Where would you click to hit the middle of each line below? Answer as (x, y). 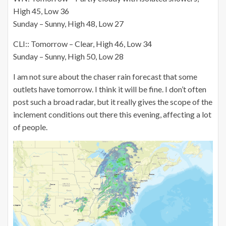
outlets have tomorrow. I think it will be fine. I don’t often (110, 89)
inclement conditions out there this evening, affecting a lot (112, 114)
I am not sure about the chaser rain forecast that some (105, 76)
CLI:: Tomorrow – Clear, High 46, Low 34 (82, 43)
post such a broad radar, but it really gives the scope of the (113, 101)
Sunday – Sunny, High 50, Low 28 (68, 56)
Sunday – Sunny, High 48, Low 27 (68, 23)
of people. (30, 127)
